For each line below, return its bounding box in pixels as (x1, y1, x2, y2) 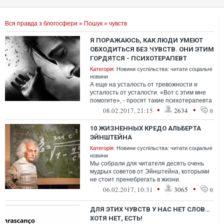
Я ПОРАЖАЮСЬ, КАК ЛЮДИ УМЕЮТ (90, 36, 203, 44)
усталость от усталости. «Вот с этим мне (90, 89, 206, 96)
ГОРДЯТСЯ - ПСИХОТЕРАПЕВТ (90, 54, 187, 62)
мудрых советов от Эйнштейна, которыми (90, 168, 209, 175)
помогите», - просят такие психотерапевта (90, 97, 212, 104)
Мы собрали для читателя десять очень (90, 160, 204, 167)
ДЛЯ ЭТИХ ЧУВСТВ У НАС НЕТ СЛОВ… (90, 205, 210, 213)
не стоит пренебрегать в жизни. (90, 176, 180, 183)
